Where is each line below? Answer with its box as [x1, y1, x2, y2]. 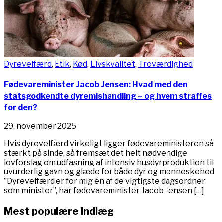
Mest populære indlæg [4, 205, 114, 218]
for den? [4, 102, 37, 112]
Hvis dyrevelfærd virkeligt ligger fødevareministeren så [4, 139, 214, 149]
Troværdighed [138, 59, 193, 69]
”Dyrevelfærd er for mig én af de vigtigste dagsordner [4, 176, 205, 186]
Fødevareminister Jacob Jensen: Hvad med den [4, 79, 188, 89]
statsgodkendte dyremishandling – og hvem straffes [4, 91, 212, 101]
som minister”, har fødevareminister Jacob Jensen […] [4, 186, 204, 196]
